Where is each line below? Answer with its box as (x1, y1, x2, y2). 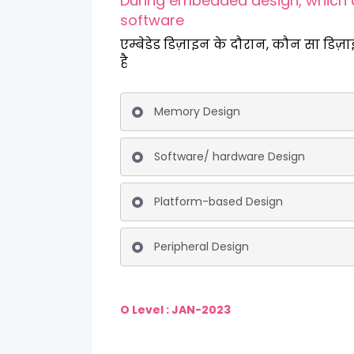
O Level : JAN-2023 (120, 302, 233, 318)
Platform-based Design (154, 194, 283, 209)
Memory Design (154, 104, 240, 119)
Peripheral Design (154, 239, 249, 254)
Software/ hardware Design (154, 149, 305, 164)
